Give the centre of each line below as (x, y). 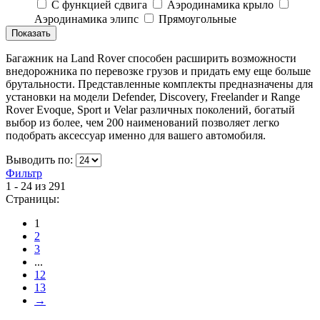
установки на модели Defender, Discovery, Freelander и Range (153, 96)
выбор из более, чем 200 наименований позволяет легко (142, 122)
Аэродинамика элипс (86, 19)
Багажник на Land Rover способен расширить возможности (151, 58)
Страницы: (32, 199)
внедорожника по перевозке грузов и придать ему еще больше (158, 71)
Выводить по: (41, 159)
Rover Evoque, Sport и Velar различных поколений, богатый (150, 109)
